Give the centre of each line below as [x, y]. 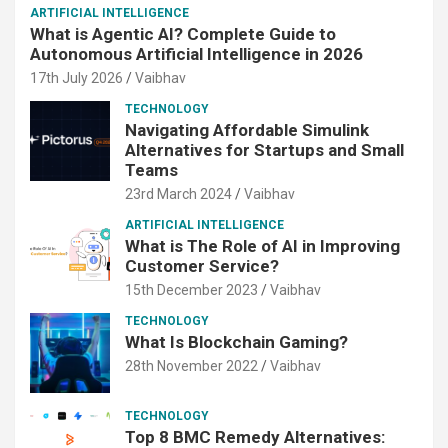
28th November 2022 [191, 365]
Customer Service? [202, 265]
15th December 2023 [191, 289]
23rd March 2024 [178, 193]
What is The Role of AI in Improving [262, 245]
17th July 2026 [76, 77]
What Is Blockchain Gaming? [236, 341]
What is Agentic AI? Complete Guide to [183, 33]
